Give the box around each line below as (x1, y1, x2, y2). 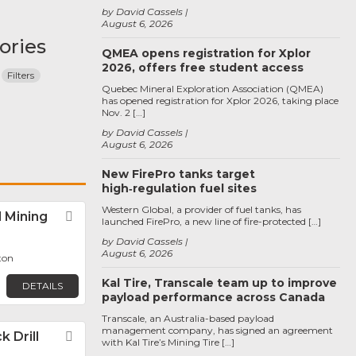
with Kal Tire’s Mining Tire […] (102, 336, 234, 348)
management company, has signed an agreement (102, 324, 333, 336)
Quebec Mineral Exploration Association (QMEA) (102, 83, 323, 95)
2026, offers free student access (102, 60, 304, 75)
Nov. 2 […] (102, 106, 145, 118)
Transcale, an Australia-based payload (102, 312, 274, 324)
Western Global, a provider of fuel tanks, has (102, 203, 301, 215)
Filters (7, 69, 35, 81)
